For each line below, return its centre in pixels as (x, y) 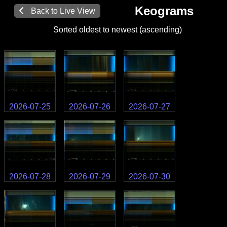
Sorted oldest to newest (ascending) (117, 30)
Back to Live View (61, 11)
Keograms (164, 11)
